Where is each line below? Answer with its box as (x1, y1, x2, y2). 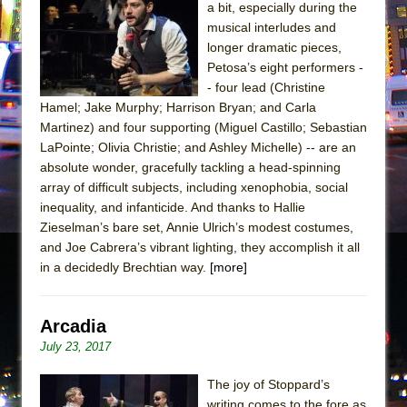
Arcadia (40, 315, 106, 336)
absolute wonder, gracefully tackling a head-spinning (40, 159, 341, 174)
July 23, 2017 (40, 339, 111, 353)
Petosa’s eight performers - (207, 59, 363, 74)
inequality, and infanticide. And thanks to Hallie (40, 199, 305, 214)
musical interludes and (207, 19, 336, 35)
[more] (210, 259, 247, 274)
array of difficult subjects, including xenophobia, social (40, 179, 348, 194)
